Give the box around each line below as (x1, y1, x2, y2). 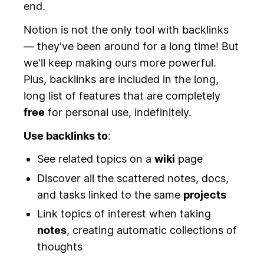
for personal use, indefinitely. (45, 105, 192, 118)
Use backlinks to (24, 129, 108, 142)
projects (183, 188, 226, 201)
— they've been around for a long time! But (24, 39, 239, 52)
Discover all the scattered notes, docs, (37, 171, 229, 184)
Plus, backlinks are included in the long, (24, 72, 219, 85)
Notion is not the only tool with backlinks (24, 23, 229, 36)
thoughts (37, 240, 82, 253)
